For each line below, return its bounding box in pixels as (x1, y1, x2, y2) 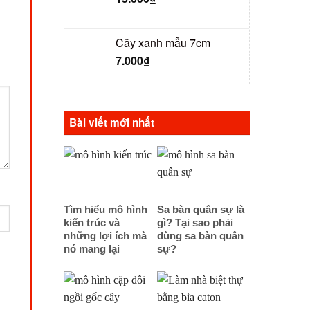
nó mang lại (64, 243, 120, 255)
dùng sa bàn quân (156, 230, 244, 241)
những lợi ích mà (64, 230, 147, 241)
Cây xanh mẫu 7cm (116, 34, 210, 51)
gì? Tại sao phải (156, 217, 233, 228)
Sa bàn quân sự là (156, 203, 244, 215)
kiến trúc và (64, 217, 120, 228)
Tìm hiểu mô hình (64, 203, 147, 215)
